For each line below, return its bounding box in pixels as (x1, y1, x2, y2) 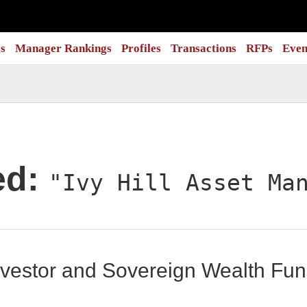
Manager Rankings (15, 42, 112, 55)
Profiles (121, 42, 161, 55)
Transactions (171, 42, 236, 55)
